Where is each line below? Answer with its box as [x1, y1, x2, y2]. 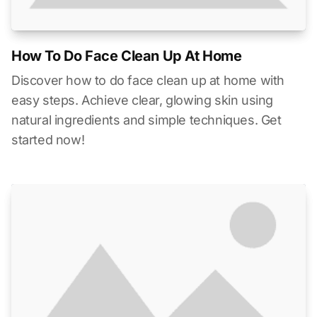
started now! [11, 132, 85, 147]
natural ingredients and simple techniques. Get [11, 112, 282, 127]
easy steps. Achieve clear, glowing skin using [11, 92, 274, 108]
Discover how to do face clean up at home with [11, 72, 285, 88]
